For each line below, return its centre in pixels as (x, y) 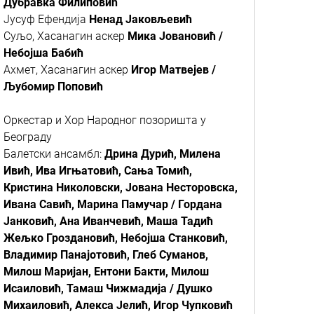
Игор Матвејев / (173, 70)
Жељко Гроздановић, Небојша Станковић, (116, 238)
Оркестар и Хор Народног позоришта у (105, 120)
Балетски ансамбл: (54, 154)
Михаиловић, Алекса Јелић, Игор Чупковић (118, 305)
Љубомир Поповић (53, 87)
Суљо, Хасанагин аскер (66, 36)
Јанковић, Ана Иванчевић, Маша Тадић (108, 221)
